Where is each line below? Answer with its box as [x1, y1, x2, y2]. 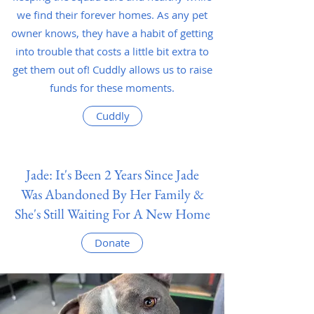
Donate [95, 235, 130, 250]
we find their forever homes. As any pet [17, 8, 207, 22]
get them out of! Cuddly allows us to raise [12, 62, 212, 76]
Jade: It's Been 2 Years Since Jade [25, 165, 199, 184]
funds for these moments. [50, 81, 175, 95]
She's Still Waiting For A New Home [14, 205, 210, 223]
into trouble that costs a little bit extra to [15, 44, 209, 58]
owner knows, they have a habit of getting [11, 26, 213, 40]
